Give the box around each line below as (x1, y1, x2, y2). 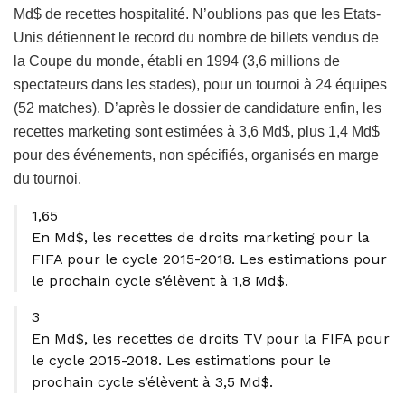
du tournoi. (14, 170, 81, 186)
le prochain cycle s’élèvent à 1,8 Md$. (32, 271, 288, 289)
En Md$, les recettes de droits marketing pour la (32, 228, 370, 246)
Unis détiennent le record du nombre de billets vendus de (14, 29, 379, 45)
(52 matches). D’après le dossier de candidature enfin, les (14, 99, 381, 116)
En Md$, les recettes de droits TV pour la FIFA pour (32, 329, 390, 347)
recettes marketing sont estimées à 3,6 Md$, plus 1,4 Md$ (14, 123, 380, 139)
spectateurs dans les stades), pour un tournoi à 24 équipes (14, 76, 387, 92)
